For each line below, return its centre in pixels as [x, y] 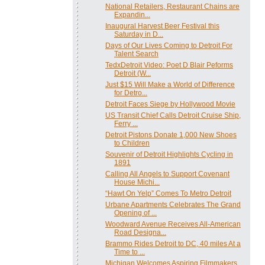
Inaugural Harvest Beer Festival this [162, 26]
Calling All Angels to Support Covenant [167, 174]
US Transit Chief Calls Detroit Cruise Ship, [173, 115]
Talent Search [136, 54]
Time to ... [129, 252]
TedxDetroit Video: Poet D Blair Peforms [169, 65]
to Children [132, 143]
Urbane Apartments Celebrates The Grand [173, 204]
